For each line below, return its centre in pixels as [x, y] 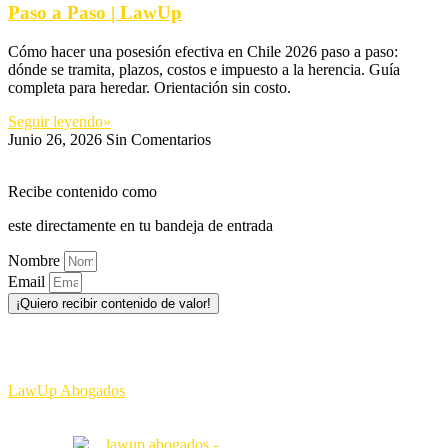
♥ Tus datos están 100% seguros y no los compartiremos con [198, 338]
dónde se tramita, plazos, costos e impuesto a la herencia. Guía [204, 69]
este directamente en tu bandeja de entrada [140, 225]
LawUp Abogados [66, 390]
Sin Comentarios [158, 139]
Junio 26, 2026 [57, 139]
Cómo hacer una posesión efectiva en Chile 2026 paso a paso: [203, 51]
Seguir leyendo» [59, 121]
